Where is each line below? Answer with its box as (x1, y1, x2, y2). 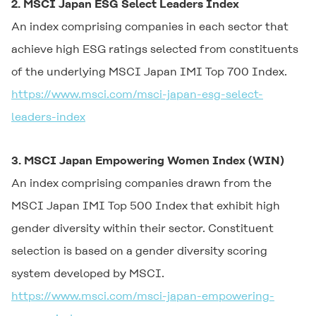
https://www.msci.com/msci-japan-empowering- (11, 289, 274, 303)
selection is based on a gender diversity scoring (11, 244, 267, 257)
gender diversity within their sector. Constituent (11, 221, 274, 235)
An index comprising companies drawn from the (11, 176, 272, 190)
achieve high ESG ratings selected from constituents (11, 42, 298, 56)
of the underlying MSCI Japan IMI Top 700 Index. (11, 65, 287, 78)
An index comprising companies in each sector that (11, 20, 288, 33)
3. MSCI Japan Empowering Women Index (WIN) (11, 154, 284, 167)
